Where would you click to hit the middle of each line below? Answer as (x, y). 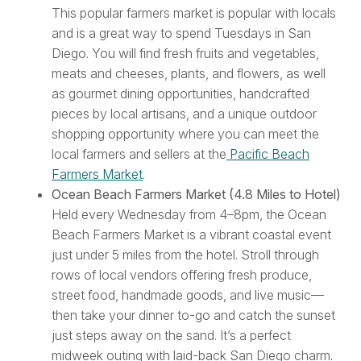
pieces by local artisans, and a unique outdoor (184, 114)
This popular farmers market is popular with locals (194, 13)
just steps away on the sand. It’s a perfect (171, 336)
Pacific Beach (268, 154)
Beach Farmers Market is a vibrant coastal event (191, 235)
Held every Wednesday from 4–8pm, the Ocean (189, 215)
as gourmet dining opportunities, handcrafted (180, 94)
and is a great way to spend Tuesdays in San (181, 33)
